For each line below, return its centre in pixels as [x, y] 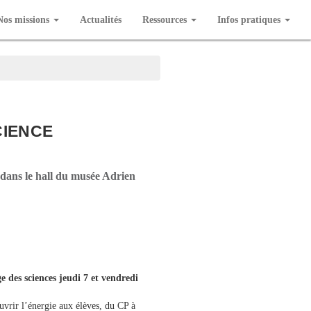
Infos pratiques [249, 19]
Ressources [165, 19]
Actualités [101, 19]
